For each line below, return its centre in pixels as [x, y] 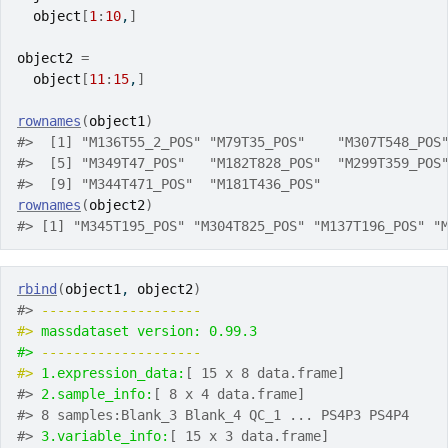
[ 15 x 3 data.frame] [249, 436]
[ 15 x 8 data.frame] [265, 373]
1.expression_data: [113, 373]
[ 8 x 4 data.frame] [229, 394]
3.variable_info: [105, 436]
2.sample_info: [97, 394]
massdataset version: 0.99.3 [153, 331]
